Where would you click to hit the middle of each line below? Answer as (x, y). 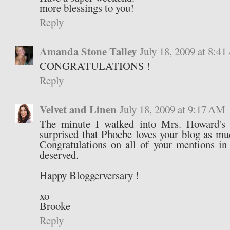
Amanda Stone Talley (88, 52)
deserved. (59, 155)
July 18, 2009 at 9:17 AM (173, 110)
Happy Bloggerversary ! (90, 175)
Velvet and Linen (78, 110)
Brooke (55, 206)
